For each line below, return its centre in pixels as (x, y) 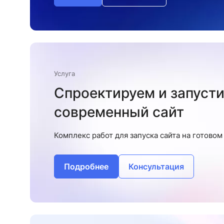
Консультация (156, 166)
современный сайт (119, 112)
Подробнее (86, 166)
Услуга (64, 73)
